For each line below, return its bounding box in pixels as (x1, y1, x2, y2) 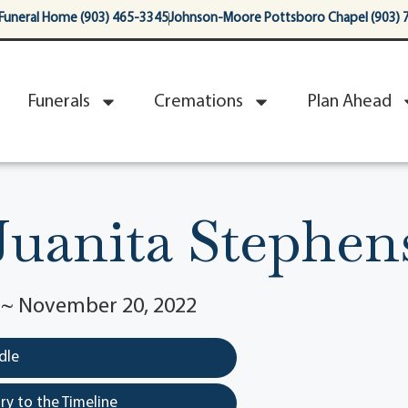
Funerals (27, 92, 90, 111)
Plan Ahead (307, 92, 392, 111)
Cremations (154, 92, 243, 111)
